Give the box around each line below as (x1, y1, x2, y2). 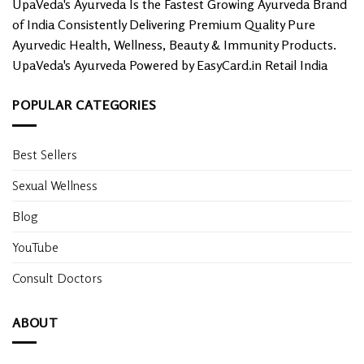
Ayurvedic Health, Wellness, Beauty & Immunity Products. (12, 37, 336, 54)
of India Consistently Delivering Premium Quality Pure (12, 16, 315, 33)
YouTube (12, 238, 58, 255)
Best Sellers (12, 145, 77, 162)
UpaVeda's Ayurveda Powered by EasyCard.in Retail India (12, 57, 327, 74)
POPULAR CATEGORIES (12, 97, 157, 114)
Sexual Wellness (12, 176, 97, 193)
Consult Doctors (12, 269, 102, 286)
